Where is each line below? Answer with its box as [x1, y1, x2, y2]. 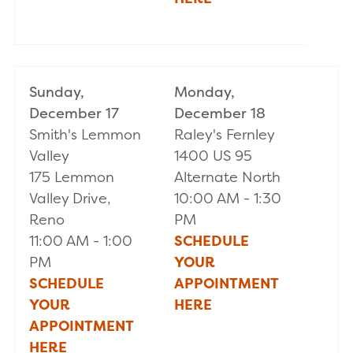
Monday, [174, 82, 235, 102]
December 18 [174, 103, 266, 124]
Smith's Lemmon [29, 124, 141, 145]
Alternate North [174, 167, 281, 188]
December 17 [29, 103, 119, 124]
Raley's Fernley [174, 124, 275, 145]
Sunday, [29, 82, 84, 102]
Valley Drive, [29, 188, 111, 209]
